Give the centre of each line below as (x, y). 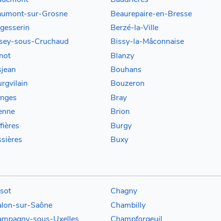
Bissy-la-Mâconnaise (147, 42)
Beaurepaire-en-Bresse (151, 14)
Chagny (124, 191)
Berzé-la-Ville (134, 27)
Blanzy (122, 55)
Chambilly (128, 205)
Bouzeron (128, 84)
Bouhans (126, 70)
